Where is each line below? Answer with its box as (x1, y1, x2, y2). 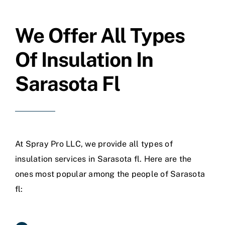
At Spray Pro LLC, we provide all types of (15, 139, 173, 149)
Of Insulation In (15, 47, 153, 71)
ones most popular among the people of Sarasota (15, 169, 205, 179)
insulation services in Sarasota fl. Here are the (15, 154, 192, 164)
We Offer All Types (15, 23, 185, 47)
